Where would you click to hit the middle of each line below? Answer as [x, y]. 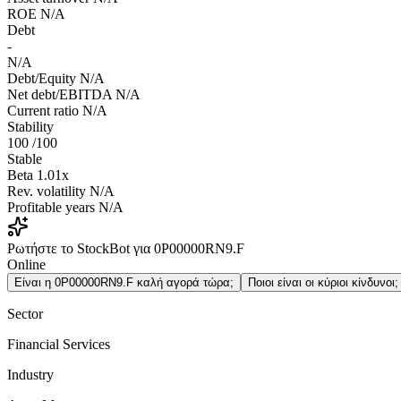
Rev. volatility [47, 192]
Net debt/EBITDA [60, 95]
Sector [25, 314]
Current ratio [43, 111]
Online [26, 265]
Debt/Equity [42, 79]
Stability [30, 127]
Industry [30, 375]
